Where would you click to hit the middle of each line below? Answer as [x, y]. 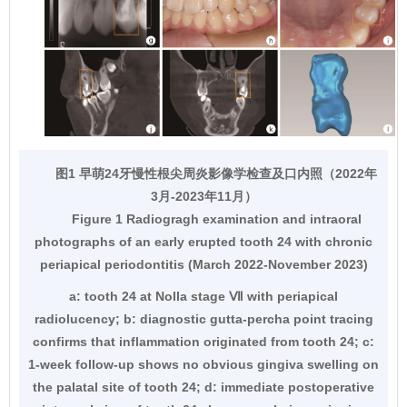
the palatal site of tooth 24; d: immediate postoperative [203, 387]
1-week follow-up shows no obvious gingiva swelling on [203, 365]
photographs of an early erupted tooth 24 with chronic [203, 242]
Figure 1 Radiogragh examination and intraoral [216, 219]
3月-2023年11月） [203, 197]
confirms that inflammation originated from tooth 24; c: [203, 342]
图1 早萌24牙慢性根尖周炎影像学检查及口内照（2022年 [216, 174]
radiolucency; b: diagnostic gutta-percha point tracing [203, 319]
